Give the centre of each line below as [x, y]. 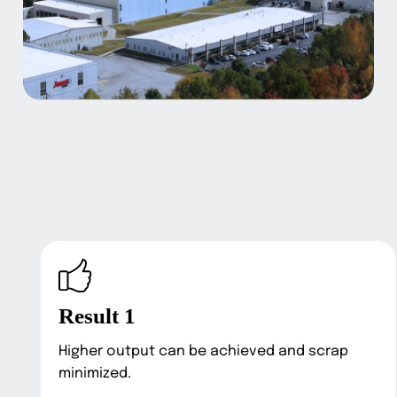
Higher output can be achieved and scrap [204, 352]
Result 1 [97, 316]
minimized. [95, 374]
